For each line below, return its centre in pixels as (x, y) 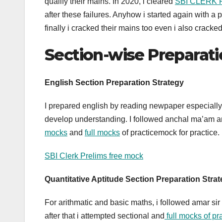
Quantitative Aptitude (84, 179)
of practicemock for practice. (170, 133)
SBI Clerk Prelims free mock (94, 156)
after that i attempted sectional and (105, 216)
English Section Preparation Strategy (114, 83)
